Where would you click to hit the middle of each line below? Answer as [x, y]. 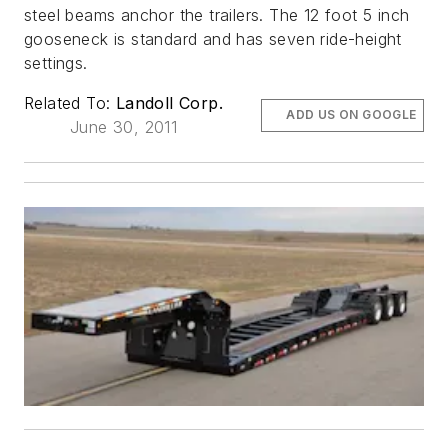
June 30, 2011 [123, 127]
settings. [56, 63]
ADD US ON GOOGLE [351, 115]
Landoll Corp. [169, 103]
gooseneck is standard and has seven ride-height [213, 39]
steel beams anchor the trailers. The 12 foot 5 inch [217, 15]
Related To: [70, 103]
